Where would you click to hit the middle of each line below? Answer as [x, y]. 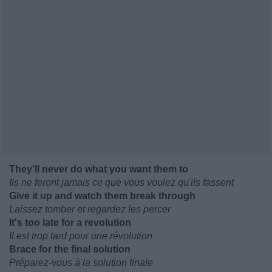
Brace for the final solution [70, 249]
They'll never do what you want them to [99, 169]
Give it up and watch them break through [102, 196]
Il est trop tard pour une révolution [81, 236]
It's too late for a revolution [70, 223]
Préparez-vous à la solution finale [81, 263]
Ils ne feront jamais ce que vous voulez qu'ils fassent [121, 182]
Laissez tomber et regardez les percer [90, 209]
